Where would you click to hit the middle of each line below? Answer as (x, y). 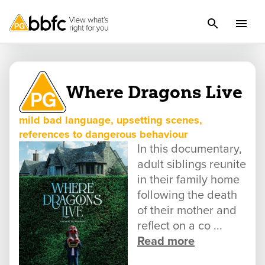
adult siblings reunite (192, 165)
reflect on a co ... (180, 226)
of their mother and (187, 211)
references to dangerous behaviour (103, 135)
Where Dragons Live (154, 92)
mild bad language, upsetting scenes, (111, 120)
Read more (166, 242)
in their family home (188, 180)
